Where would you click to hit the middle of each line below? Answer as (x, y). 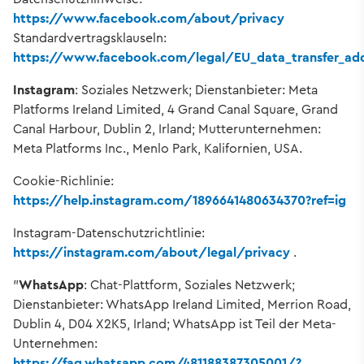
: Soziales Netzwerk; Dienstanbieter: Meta (196, 89)
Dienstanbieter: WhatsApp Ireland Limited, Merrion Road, (182, 304)
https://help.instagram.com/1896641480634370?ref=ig (180, 200)
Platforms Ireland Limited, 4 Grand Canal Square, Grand (175, 109)
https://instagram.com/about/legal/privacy (152, 252)
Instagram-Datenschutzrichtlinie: (109, 232)
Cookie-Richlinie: (63, 180)
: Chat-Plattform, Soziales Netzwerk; (189, 284)
